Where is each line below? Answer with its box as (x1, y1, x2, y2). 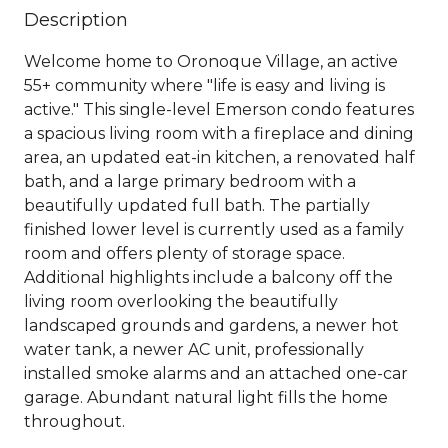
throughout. (24, 411, 125, 431)
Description (24, 8, 128, 31)
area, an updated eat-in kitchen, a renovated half (24, 147, 415, 167)
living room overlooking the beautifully (24, 291, 338, 311)
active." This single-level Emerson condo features (24, 99, 414, 119)
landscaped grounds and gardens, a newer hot (24, 315, 399, 335)
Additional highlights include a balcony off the (24, 267, 393, 287)
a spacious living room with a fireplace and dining (24, 123, 414, 143)
